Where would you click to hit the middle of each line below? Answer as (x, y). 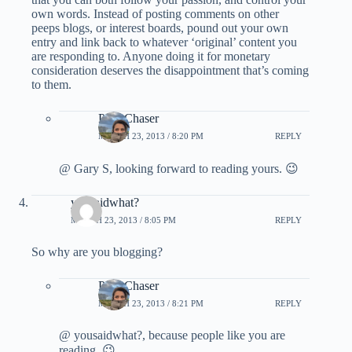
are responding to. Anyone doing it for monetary (151, 57)
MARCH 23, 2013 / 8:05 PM (123, 220)
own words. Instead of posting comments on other (155, 14)
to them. (51, 85)
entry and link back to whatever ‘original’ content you (164, 42)
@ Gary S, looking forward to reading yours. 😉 (179, 169)
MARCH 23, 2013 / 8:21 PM (151, 303)
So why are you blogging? (97, 252)
